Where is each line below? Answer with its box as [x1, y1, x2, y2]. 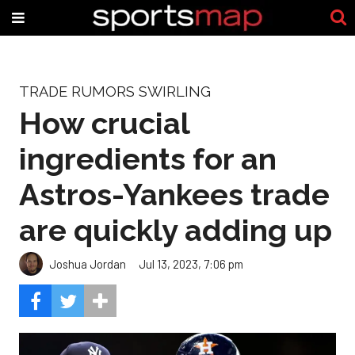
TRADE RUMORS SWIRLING [19, 83, 211, 100]
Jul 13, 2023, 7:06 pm [139, 256, 243, 271]
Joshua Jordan [49, 256, 126, 271]
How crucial [19, 105, 189, 141]
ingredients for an [19, 140, 277, 177]
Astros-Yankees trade [19, 176, 330, 212]
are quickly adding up [19, 212, 332, 248]
